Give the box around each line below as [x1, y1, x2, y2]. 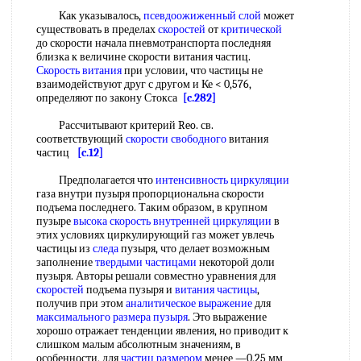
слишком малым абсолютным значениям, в [36, 338, 241, 351]
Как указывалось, [36, 9, 143, 23]
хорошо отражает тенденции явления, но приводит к [36, 324, 288, 338]
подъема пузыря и [84, 283, 175, 297]
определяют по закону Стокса [36, 91, 183, 105]
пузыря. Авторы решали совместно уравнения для [36, 269, 276, 283]
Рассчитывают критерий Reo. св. [36, 118, 214, 132]
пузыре [36, 214, 73, 228]
